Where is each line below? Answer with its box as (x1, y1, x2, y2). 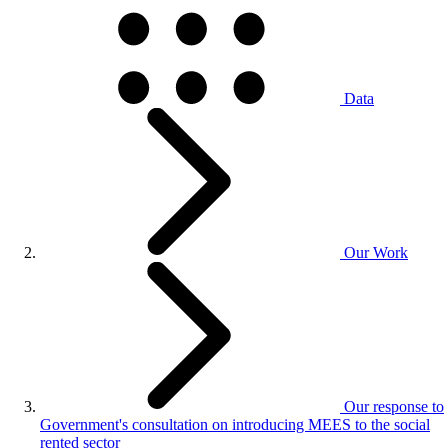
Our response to (344, 398, 444, 415)
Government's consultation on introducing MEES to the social (40, 416, 430, 433)
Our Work (344, 244, 408, 261)
